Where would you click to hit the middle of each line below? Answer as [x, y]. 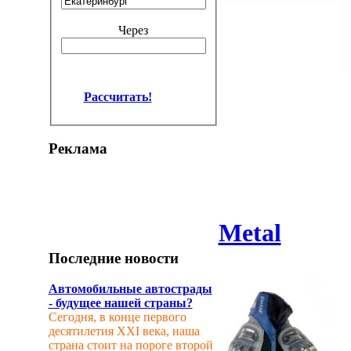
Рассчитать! [118, 96]
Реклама [78, 149]
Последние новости [113, 258]
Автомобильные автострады [130, 288]
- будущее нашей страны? [120, 302]
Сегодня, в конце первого [117, 317]
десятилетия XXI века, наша [124, 331]
